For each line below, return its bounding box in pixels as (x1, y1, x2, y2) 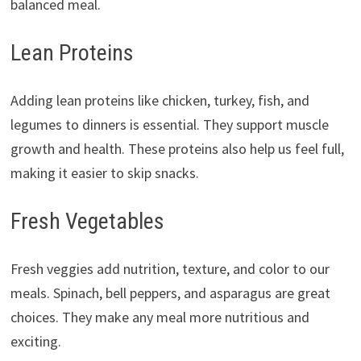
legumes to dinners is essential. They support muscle (10, 115, 329, 135)
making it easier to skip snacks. (10, 164, 199, 183)
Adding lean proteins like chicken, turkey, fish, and (10, 91, 309, 110)
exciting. (10, 332, 61, 351)
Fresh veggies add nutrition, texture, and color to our (10, 259, 330, 279)
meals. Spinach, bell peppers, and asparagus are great (10, 284, 330, 303)
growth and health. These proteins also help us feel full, (10, 139, 344, 159)
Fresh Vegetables (10, 208, 164, 235)
